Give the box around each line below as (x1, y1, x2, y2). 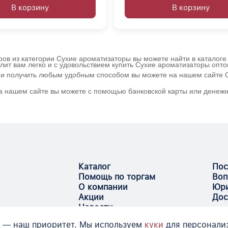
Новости (78, 203, 113, 213)
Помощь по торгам (78, 172, 156, 182)
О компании (78, 182, 128, 192)
